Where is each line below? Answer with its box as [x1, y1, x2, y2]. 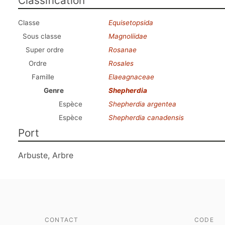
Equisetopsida [108, 19, 153, 27]
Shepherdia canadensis [108, 114, 184, 122]
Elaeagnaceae [108, 73, 154, 81]
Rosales [108, 59, 134, 67]
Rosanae [108, 46, 137, 54]
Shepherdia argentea [108, 100, 176, 108]
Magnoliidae [108, 32, 147, 40]
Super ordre [26, 46, 64, 54]
